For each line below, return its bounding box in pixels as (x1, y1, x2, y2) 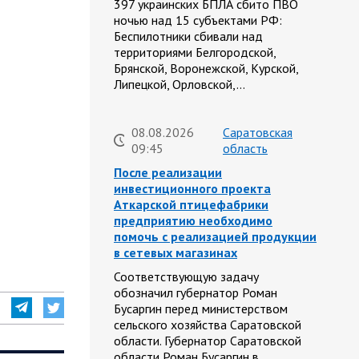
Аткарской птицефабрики (114, 196, 268, 213)
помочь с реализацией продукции (114, 228, 317, 245)
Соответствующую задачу (114, 268, 259, 285)
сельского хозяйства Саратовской (114, 317, 301, 333)
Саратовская (223, 124, 292, 141)
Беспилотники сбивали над (114, 28, 263, 45)
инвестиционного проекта (114, 180, 271, 197)
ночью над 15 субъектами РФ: (114, 12, 282, 29)
